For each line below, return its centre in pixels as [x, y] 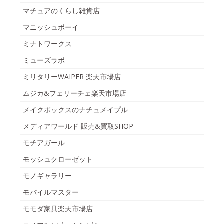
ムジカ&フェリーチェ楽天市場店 [75, 93]
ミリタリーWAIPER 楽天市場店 [72, 76]
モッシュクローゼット [58, 159]
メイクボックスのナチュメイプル [75, 109]
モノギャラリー [47, 175]
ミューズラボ [44, 60]
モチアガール [44, 142]
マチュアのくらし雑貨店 [61, 10]
